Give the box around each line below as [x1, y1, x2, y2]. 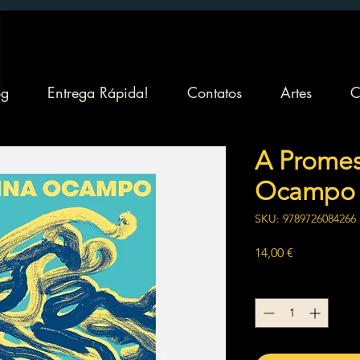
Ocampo [255, 176, 355, 207]
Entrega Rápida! [47, 83, 149, 102]
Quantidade [255, 276, 316, 291]
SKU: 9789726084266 [255, 211, 356, 226]
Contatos [187, 83, 242, 102]
